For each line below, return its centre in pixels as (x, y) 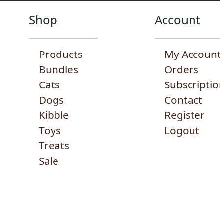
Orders (181, 69)
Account (177, 19)
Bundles (59, 69)
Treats (54, 145)
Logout (182, 130)
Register (184, 115)
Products (61, 54)
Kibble (54, 115)
